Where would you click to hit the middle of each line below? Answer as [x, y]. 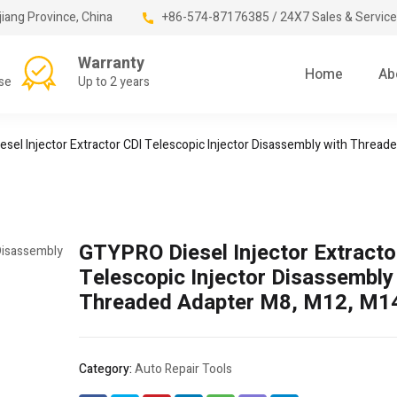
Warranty [111, 63]
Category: [107, 370]
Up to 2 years [114, 82]
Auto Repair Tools [183, 370]
